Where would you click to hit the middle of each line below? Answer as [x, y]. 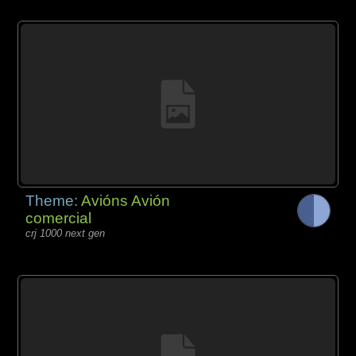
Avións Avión [126, 200]
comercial [59, 218]
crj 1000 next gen [66, 233]
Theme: [54, 200]
